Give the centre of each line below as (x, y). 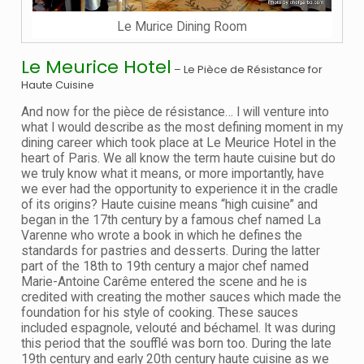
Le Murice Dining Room (182, 26)
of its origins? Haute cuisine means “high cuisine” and (169, 205)
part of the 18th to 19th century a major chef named (165, 267)
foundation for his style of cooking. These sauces (160, 313)
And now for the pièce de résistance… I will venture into (175, 113)
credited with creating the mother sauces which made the (181, 298)
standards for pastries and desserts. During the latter (171, 251)
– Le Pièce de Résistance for (247, 70)
